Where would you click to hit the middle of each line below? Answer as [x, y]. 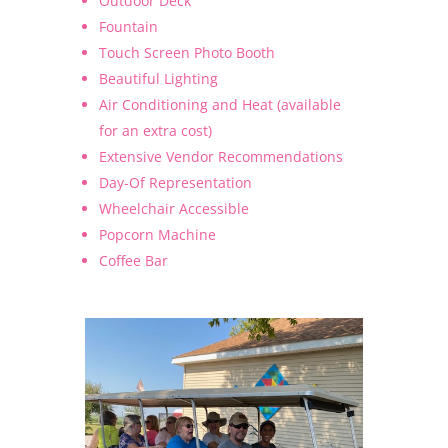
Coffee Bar [133, 261]
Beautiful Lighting [158, 79]
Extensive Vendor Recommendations [220, 157]
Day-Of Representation [175, 183]
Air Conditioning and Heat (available [219, 105]
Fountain [128, 27]
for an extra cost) [155, 131]
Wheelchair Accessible [173, 209]
